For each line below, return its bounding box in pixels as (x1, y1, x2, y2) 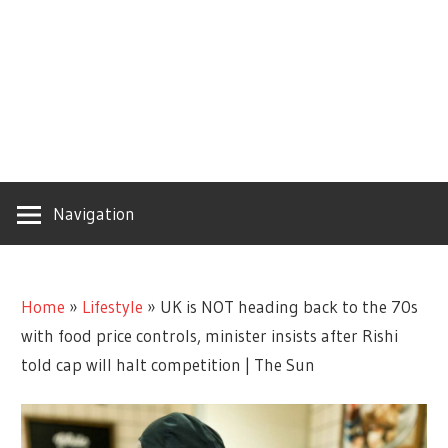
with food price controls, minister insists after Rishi (21, 324, 399, 346)
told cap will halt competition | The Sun (21, 353, 316, 375)
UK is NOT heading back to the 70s (160, 295, 419, 317)
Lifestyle (82, 295, 144, 317)
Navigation (53, 203, 135, 224)
